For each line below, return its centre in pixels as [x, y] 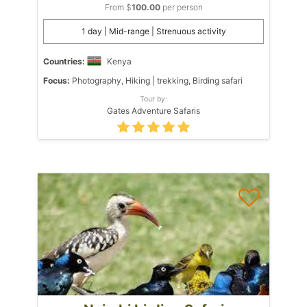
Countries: [64, 61]
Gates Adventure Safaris [153, 110]
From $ [118, 7]
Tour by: [153, 98]
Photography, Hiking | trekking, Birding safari [156, 80]
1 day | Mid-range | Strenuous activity [153, 31]
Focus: [57, 80]
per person [181, 7]
